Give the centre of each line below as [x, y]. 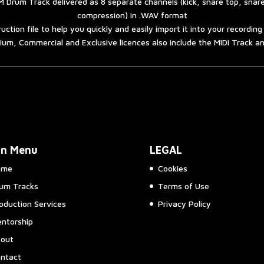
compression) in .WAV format [132, 15]
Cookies [172, 169]
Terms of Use [183, 186]
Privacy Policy [184, 204]
